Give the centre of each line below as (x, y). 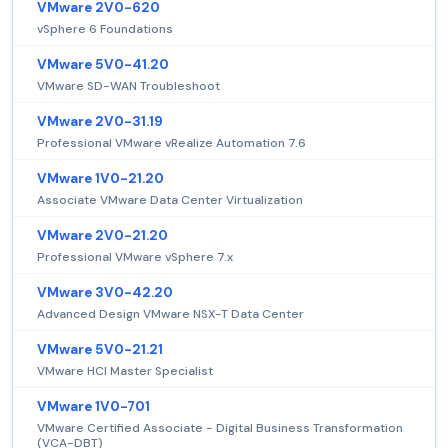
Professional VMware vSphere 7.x (135, 257)
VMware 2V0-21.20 (102, 236)
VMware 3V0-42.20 (105, 293)
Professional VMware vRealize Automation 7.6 (171, 143)
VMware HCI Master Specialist (125, 371)
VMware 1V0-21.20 (100, 179)
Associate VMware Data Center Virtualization (170, 200)
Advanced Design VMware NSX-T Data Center (170, 314)
